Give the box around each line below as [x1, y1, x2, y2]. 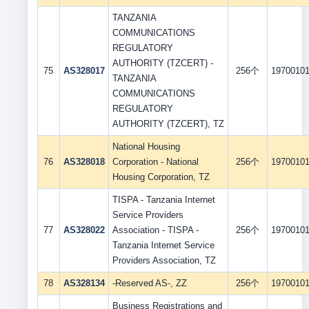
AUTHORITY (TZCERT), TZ [112, 119, 224, 129]
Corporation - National [112, 157, 199, 167]
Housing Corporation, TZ [112, 172, 210, 182]
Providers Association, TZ [112, 255, 216, 266]
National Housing [112, 141, 180, 152]
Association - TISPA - [112, 225, 199, 235]
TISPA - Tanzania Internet [112, 195, 215, 205]
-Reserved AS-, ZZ [112, 278, 187, 288]
